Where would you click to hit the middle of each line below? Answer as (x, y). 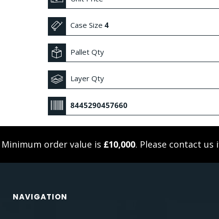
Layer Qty (87, 78)
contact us (191, 144)
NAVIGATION (40, 197)
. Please (152, 144)
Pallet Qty (87, 52)
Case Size (87, 25)
